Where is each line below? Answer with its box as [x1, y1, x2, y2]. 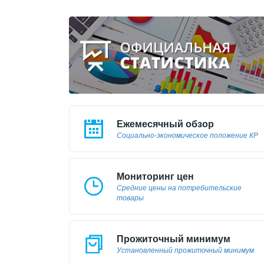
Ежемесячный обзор [117, 117, 214, 131]
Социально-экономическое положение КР [117, 130, 258, 140]
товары [117, 192, 144, 203]
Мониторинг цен [117, 169, 194, 183]
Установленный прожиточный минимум [117, 245, 254, 255]
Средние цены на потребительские [117, 182, 242, 193]
